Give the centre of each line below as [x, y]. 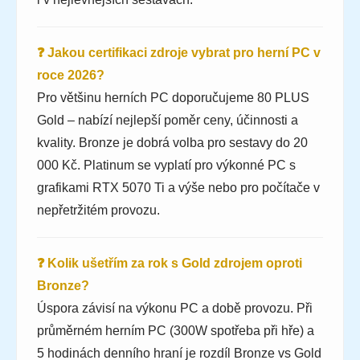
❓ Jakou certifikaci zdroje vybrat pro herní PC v [179, 53]
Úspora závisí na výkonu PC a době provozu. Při [175, 309]
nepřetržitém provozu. [98, 211]
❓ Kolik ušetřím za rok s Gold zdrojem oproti [170, 264]
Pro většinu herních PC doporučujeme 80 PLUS [173, 98]
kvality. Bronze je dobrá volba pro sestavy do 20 [172, 143]
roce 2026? [71, 76]
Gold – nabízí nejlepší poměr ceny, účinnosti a [168, 121]
